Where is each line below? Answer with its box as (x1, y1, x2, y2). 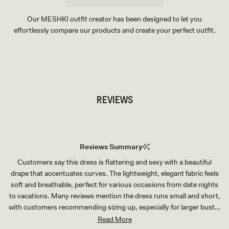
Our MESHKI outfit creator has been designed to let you (27, 14, 202, 24)
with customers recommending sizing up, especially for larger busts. (9, 202, 220, 212)
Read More (97, 215, 132, 224)
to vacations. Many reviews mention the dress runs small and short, (9, 191, 220, 201)
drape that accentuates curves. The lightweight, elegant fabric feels (10, 169, 219, 178)
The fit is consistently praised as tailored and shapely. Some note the (8, 214, 221, 223)
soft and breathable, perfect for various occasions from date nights (11, 180, 218, 190)
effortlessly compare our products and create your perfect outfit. (13, 26, 216, 35)
